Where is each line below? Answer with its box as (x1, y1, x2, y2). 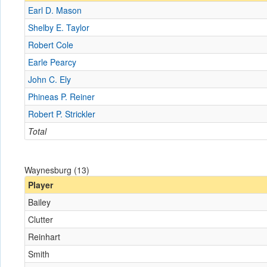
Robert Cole (28, 39, 73, 51)
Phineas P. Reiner (28, 91, 95, 103)
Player (28, 179, 53, 191)
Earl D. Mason (28, 4, 82, 16)
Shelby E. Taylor (28, 21, 89, 33)
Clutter (28, 213, 53, 225)
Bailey (28, 196, 51, 208)
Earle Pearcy (28, 56, 76, 68)
